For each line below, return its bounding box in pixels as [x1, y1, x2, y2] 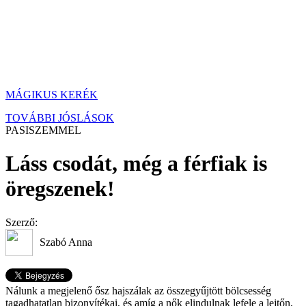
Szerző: [5, 216, 38, 228]
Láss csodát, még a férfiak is [5, 151, 267, 176]
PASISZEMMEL [5, 124, 81, 136]
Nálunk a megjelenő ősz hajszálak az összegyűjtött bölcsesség [5, 284, 271, 296]
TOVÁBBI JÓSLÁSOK [5, 112, 114, 124]
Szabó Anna [40, 236, 92, 248]
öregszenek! [5, 176, 115, 201]
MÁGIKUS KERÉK [5, 89, 98, 100]
